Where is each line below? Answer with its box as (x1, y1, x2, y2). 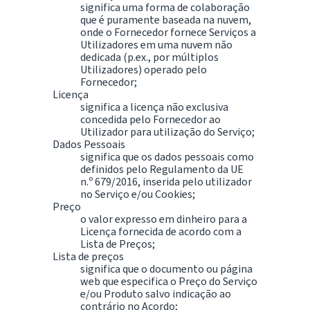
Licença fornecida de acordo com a (80, 224, 241, 239)
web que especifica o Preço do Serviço (80, 273, 257, 289)
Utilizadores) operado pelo (80, 62, 207, 77)
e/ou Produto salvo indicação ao (80, 286, 231, 301)
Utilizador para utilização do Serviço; (80, 124, 255, 139)
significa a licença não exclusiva (80, 99, 228, 114)
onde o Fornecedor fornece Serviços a (80, 24, 256, 39)
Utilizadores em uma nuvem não (80, 37, 232, 52)
